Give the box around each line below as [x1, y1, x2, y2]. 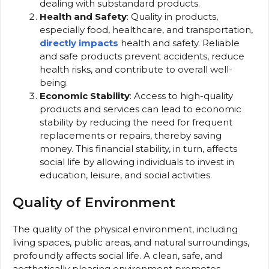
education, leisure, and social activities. [40, 169, 212, 181]
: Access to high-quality [130, 89, 233, 101]
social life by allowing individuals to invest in [40, 156, 234, 168]
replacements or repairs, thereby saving [40, 129, 222, 141]
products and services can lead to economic [40, 103, 241, 115]
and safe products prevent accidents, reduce [40, 50, 244, 62]
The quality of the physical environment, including [13, 223, 238, 235]
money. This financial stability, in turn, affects [40, 142, 237, 154]
